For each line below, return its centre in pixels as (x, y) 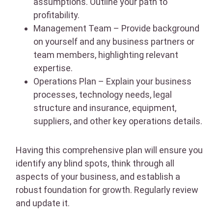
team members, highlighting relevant (106, 55)
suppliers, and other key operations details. (118, 121)
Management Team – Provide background (116, 28)
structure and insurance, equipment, (105, 108)
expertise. (53, 68)
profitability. (56, 15)
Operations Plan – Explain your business (112, 81)
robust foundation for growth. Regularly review (107, 190)
